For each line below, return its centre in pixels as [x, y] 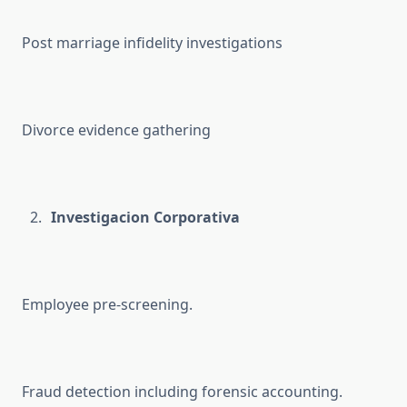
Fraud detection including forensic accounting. [182, 392]
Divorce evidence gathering [116, 130]
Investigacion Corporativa [145, 218]
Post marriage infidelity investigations [152, 43]
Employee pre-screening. [107, 305]
